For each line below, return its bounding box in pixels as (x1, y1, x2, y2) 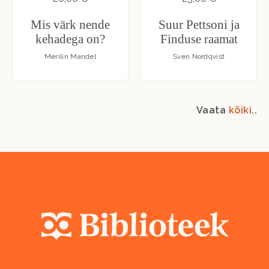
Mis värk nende (31, 17, 110, 32)
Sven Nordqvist (173, 52, 225, 61)
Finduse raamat (160, 31, 238, 46)
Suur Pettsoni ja (158, 17, 240, 32)
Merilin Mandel (44, 52, 97, 61)
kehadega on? (35, 31, 105, 46)
